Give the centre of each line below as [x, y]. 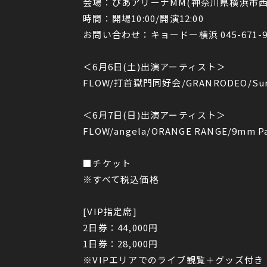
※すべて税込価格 [121, 179]
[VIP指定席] [110, 212]
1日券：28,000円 [121, 244]
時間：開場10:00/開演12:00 [143, 18]
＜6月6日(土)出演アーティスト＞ [155, 67]
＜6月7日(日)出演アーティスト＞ [155, 115]
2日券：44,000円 [121, 228]
